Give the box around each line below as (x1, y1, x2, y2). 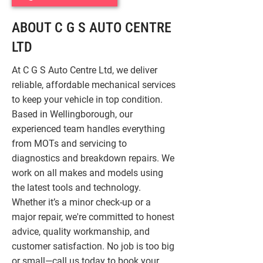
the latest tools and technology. (12, 182, 141, 193)
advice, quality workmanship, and (12, 226, 150, 237)
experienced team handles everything (12, 123, 165, 134)
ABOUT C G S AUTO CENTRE (12, 19, 171, 36)
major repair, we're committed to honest (12, 211, 174, 222)
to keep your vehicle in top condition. (12, 94, 163, 105)
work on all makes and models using (12, 167, 163, 178)
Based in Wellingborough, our (12, 109, 133, 120)
